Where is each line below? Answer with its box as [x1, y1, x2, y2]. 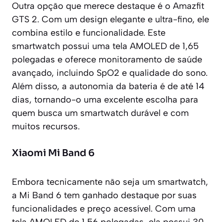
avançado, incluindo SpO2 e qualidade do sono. [12, 67, 208, 78]
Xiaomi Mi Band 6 [12, 147, 95, 159]
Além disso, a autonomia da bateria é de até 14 [12, 80, 205, 92]
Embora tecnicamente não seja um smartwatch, [12, 176, 208, 187]
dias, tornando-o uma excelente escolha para [12, 94, 198, 105]
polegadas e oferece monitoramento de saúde [12, 54, 202, 65]
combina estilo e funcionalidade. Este [12, 27, 166, 38]
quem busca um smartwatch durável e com [12, 107, 189, 118]
